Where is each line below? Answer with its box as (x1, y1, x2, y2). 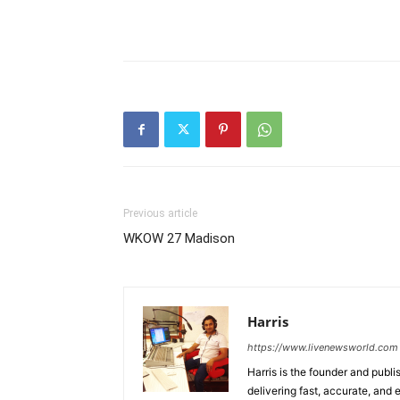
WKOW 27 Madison (123, 230, 235, 246)
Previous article (123, 207, 197, 220)
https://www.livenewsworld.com (247, 341, 398, 354)
